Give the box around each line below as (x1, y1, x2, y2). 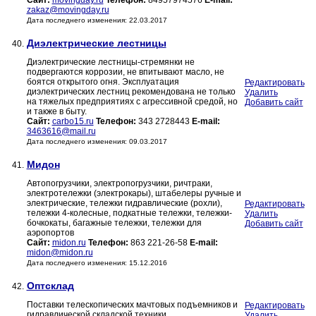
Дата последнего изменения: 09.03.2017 (26, 138, 167, 146)
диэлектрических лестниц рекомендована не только (26, 87, 236, 97)
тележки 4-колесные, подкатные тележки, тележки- (26, 208, 232, 219)
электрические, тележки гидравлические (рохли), (26, 198, 222, 209)
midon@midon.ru (26, 248, 93, 258)
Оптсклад (26, 280, 74, 292)
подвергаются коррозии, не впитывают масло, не (26, 67, 224, 78)
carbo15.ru (51, 116, 94, 127)
